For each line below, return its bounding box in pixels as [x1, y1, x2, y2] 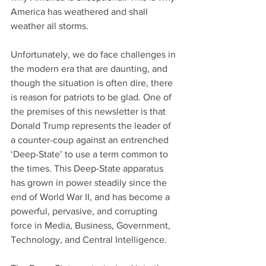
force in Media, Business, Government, [11, 220, 173, 231]
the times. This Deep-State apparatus [11, 163, 166, 174]
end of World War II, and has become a [11, 192, 172, 202]
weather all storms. [11, 21, 88, 31]
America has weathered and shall [11, 7, 150, 17]
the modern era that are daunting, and [11, 64, 170, 74]
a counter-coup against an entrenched [11, 135, 171, 145]
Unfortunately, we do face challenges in [11, 49, 178, 60]
